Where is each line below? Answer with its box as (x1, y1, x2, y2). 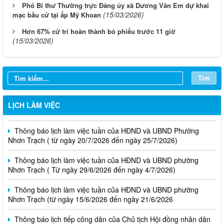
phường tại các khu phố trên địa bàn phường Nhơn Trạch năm (8, 204, 204, 215)
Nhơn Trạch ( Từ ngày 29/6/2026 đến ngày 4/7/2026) (8, 145, 175, 156)
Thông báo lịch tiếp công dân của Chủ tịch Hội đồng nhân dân (12, 195, 210, 205)
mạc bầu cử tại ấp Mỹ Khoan (12, 9, 101, 19)
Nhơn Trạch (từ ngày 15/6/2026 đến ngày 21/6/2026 (8, 175, 173, 185)
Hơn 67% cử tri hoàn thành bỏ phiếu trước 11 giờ (22, 26, 175, 36)
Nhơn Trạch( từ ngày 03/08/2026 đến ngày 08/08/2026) (8, 86, 183, 97)
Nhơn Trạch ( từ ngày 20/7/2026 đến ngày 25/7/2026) (8, 116, 177, 126)
